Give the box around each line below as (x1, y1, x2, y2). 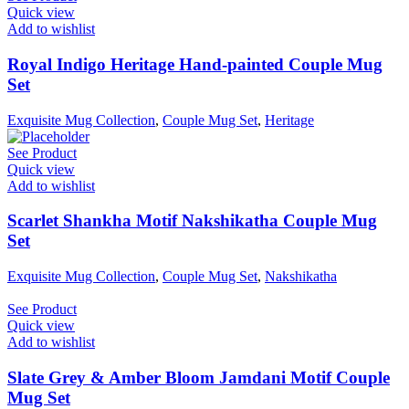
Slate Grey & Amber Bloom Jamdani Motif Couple (7, 367, 390, 387)
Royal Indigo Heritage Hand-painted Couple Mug (7, 54, 383, 74)
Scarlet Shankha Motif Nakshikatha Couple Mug (7, 211, 377, 231)
